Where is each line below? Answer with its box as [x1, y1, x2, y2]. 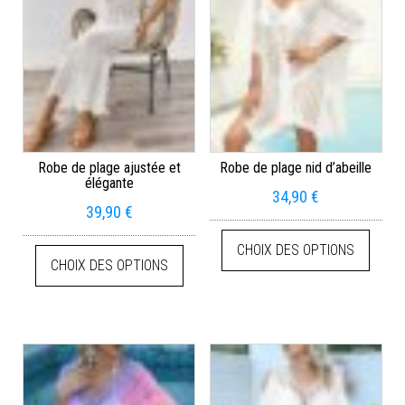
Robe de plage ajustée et [37, 159, 181, 177]
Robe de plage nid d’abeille [220, 159, 372, 177]
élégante [84, 174, 134, 193]
